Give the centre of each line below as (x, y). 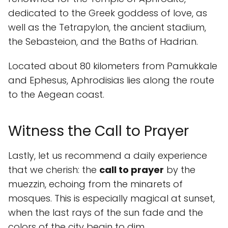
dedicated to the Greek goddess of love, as (108, 13)
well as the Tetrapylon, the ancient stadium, (107, 27)
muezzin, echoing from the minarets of (95, 184)
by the (180, 170)
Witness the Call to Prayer (98, 131)
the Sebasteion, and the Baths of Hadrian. (103, 41)
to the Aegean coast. (56, 94)
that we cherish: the (54, 170)
